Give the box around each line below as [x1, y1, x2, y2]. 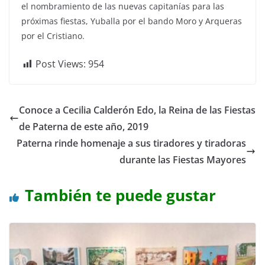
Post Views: [35, 57, 86, 70]
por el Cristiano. [21, 30, 85, 41]
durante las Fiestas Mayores [119, 153, 246, 166]
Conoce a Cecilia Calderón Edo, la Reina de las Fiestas [19, 103, 256, 117]
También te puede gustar [25, 184, 216, 206]
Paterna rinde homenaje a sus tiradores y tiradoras [17, 136, 246, 150]
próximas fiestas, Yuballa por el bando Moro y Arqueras [21, 15, 242, 27]
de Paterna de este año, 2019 [19, 119, 148, 133]
